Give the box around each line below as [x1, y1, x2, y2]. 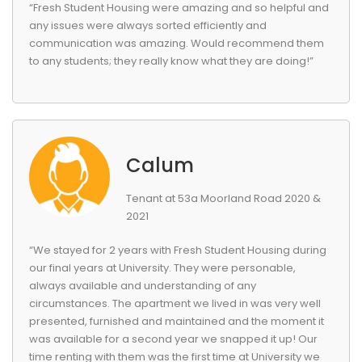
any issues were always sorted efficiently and [29, 18, 267, 33]
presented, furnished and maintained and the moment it [29, 314, 324, 329]
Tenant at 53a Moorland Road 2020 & [126, 191, 321, 206]
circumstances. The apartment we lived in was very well [29, 296, 321, 311]
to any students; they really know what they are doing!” [29, 53, 314, 69]
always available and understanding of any [29, 278, 256, 293]
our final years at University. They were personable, [29, 260, 296, 276]
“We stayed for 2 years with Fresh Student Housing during [29, 242, 326, 258]
